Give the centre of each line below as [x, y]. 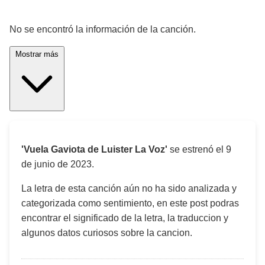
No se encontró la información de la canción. [103, 29]
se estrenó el [197, 149]
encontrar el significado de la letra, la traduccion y [125, 218]
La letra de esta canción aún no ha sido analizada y [129, 188]
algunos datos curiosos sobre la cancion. [107, 233]
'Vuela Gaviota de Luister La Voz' [94, 149]
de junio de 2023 [56, 164]
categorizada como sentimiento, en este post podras [130, 203]
